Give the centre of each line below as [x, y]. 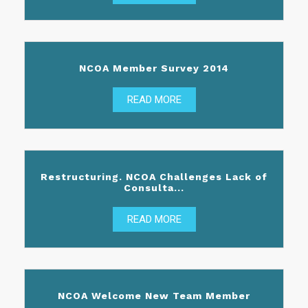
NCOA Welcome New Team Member [154, 295]
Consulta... [154, 187]
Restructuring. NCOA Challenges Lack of [154, 176]
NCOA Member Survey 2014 [154, 68]
